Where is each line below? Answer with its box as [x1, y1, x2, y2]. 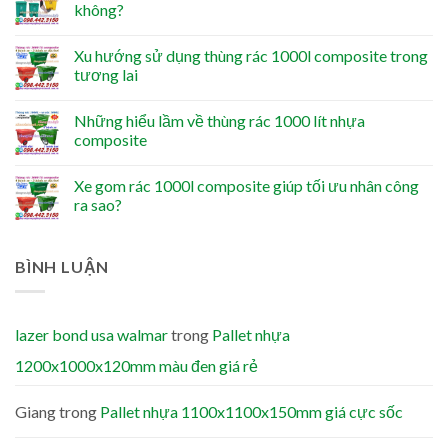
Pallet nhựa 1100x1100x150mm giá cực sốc [100, 401, 403, 421]
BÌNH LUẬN [15, 257, 110, 277]
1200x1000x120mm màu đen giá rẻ [15, 355, 258, 375]
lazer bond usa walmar [15, 324, 168, 344]
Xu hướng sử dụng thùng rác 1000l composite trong [74, 46, 428, 66]
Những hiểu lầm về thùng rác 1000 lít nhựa [74, 111, 365, 131]
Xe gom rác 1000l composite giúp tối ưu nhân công [74, 176, 419, 196]
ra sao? [74, 195, 122, 215]
